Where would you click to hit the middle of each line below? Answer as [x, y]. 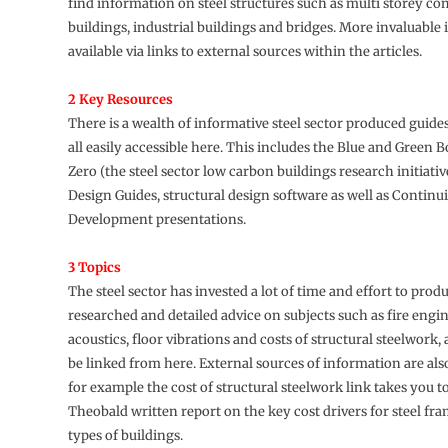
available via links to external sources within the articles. [244, 51]
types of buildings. [125, 435]
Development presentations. [156, 219]
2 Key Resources [120, 99]
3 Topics [94, 267]
